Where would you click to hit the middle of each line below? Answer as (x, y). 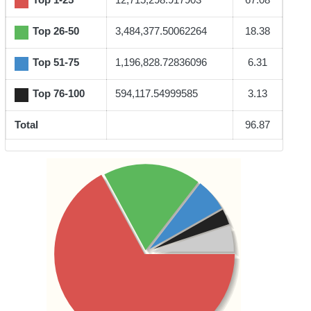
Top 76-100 (58, 93)
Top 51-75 (56, 62)
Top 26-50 (56, 31)
